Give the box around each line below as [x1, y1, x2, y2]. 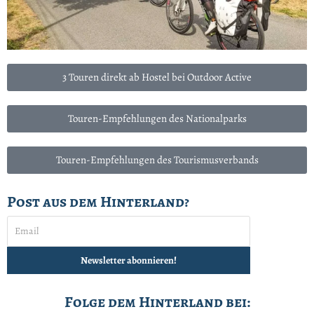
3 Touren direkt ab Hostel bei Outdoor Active [62, 69, 252, 84]
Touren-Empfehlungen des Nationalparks [67, 111, 247, 125]
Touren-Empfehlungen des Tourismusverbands [55, 152, 259, 167]
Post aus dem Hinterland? [7, 191, 189, 212]
